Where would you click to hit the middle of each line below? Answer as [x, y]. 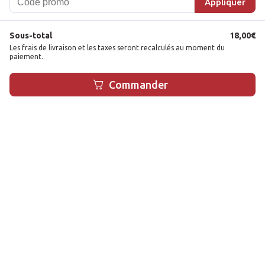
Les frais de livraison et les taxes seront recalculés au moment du [117, 48]
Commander [138, 85]
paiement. [26, 56]
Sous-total [31, 35]
